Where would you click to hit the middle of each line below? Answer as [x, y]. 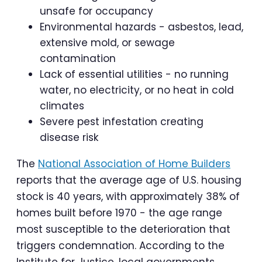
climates [62, 106]
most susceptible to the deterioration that [123, 230]
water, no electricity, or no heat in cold [137, 90]
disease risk [69, 138]
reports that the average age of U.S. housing [129, 180]
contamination [78, 59]
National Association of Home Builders [134, 164]
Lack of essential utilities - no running [134, 75]
